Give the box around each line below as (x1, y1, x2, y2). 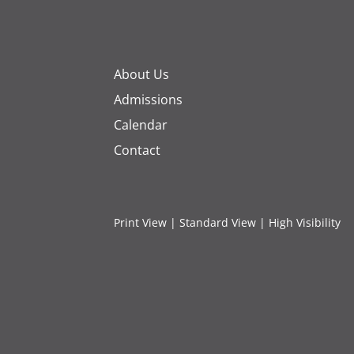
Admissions (114, 90, 183, 108)
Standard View (179, 214, 256, 230)
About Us (114, 65, 169, 83)
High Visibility (269, 214, 341, 230)
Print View (114, 214, 167, 230)
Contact (114, 141, 160, 159)
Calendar (114, 115, 168, 134)
